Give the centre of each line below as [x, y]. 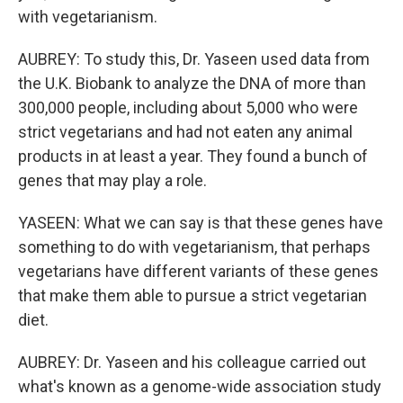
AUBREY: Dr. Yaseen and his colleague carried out [192, 362]
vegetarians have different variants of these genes [198, 271]
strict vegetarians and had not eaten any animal [185, 132]
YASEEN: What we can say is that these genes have [201, 223]
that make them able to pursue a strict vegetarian [193, 296]
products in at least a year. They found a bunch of [193, 156]
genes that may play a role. [112, 180]
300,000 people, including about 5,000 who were [188, 107]
